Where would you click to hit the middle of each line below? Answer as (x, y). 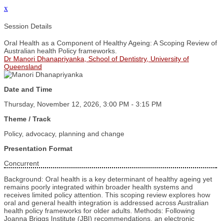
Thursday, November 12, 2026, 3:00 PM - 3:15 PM (83, 104)
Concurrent (21, 164)
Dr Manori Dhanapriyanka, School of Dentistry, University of (96, 59)
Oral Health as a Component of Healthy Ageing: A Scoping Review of (110, 43)
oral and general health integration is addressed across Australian (106, 203)
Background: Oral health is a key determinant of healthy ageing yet (108, 179)
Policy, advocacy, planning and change (64, 134)
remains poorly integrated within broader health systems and (98, 187)
